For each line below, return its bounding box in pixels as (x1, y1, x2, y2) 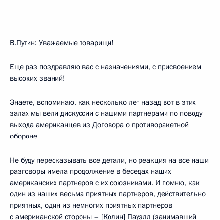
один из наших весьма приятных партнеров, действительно (10, 189, 206, 199)
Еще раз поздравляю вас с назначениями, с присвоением (10, 62, 201, 72)
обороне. (10, 131, 39, 141)
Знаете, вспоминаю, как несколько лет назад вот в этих (10, 97, 196, 107)
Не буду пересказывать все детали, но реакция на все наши (10, 155, 209, 165)
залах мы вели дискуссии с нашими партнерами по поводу (10, 109, 202, 118)
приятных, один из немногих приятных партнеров (10, 200, 172, 210)
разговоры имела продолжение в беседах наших (10, 166, 171, 176)
